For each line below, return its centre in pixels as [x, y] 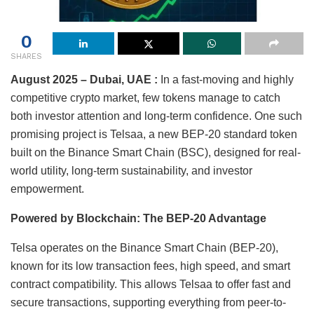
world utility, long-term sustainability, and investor [131, 170]
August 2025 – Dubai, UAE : [84, 79]
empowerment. [47, 189]
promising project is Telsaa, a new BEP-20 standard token [154, 134]
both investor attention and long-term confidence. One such [156, 116]
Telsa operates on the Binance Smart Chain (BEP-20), [144, 247]
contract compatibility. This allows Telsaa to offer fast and [151, 284]
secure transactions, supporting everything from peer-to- [148, 302]
